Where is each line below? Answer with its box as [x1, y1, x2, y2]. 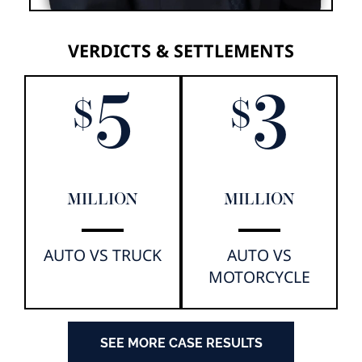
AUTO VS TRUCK [44, 243, 162, 266]
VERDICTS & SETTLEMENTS [68, 38, 294, 62]
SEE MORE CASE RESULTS [99, 335, 263, 351]
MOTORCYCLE [208, 265, 310, 288]
